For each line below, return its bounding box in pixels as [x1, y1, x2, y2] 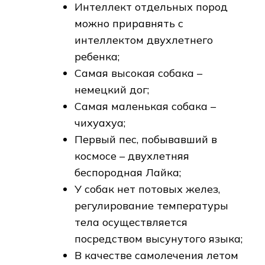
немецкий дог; [75, 82, 149, 96]
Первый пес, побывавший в [75, 132, 217, 146]
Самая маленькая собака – [75, 99, 216, 113]
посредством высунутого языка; [75, 231, 243, 245]
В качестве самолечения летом [75, 248, 238, 262]
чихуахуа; [75, 115, 125, 130]
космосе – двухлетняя [75, 148, 189, 163]
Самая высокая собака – [75, 66, 202, 80]
